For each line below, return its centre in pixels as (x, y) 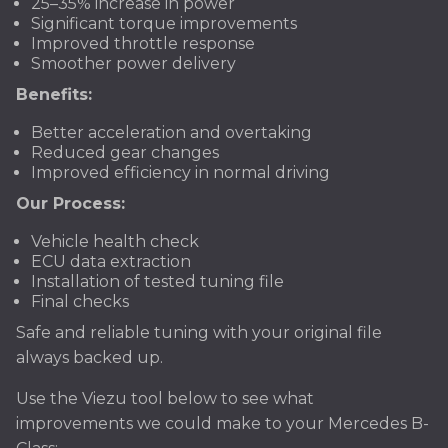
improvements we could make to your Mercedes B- (222, 423)
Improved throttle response (143, 43)
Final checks (80, 301)
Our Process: (70, 203)
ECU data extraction (111, 261)
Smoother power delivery (133, 63)
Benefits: (54, 94)
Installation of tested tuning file (157, 281)
